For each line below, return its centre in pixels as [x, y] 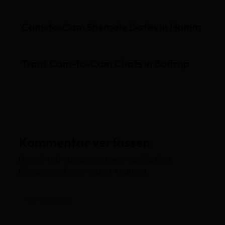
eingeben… [37, 205]
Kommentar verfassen [84, 142]
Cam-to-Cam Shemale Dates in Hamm [111, 27]
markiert [132, 171]
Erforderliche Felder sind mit [66, 171]
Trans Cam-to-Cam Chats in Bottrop [105, 63]
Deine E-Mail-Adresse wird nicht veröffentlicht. [95, 159]
